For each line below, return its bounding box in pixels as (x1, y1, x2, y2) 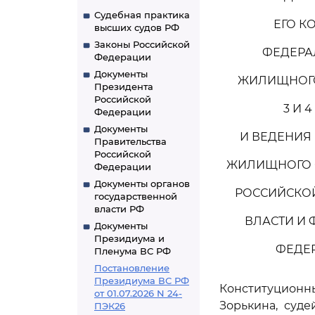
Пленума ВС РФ (94, 245, 171, 257)
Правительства (94, 136, 167, 147)
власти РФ (94, 203, 144, 214)
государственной (94, 191, 177, 202)
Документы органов (94, 178, 190, 189)
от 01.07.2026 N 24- (94, 288, 182, 299)
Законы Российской (94, 39, 190, 50)
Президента (94, 81, 153, 92)
